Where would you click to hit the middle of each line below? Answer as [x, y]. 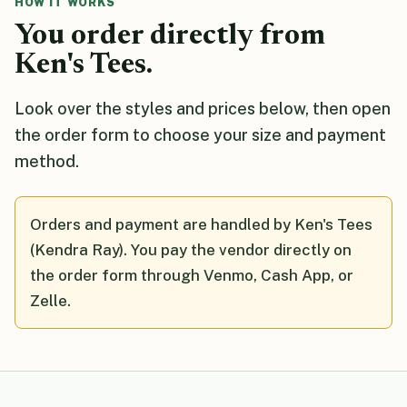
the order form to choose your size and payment [200, 135]
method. [47, 162]
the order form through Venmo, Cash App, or [192, 276]
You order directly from [170, 37]
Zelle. [50, 301]
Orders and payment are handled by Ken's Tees [201, 225]
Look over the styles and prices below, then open [203, 109]
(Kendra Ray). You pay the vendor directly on [191, 250]
